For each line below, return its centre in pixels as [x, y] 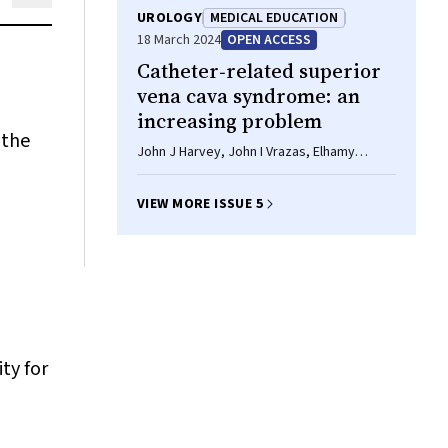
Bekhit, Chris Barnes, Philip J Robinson [251, 172]
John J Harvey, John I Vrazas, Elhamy [246, 152]
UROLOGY [169, 18]
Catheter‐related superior [259, 71]
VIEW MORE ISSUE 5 [200, 204]
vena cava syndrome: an [248, 96]
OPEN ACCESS [269, 40]
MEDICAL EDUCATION [273, 18]
